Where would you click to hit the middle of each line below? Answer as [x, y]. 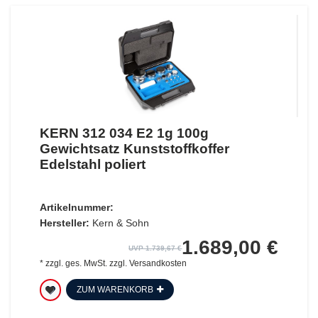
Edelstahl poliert [92, 164]
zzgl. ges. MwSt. [76, 263]
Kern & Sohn [120, 223]
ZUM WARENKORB [115, 289]
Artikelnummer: [76, 207]
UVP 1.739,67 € [155, 248]
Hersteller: [64, 223]
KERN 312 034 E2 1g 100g [124, 133]
